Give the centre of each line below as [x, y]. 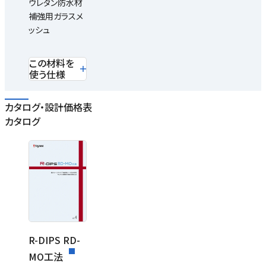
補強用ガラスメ [56, 16]
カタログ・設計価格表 [48, 107]
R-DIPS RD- [54, 240]
